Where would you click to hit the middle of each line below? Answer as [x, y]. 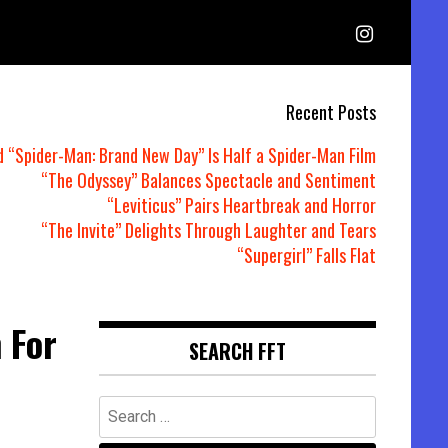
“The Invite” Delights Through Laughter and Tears [208, 230]
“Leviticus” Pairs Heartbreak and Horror [241, 205]
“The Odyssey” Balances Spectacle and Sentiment [208, 180]
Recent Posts [331, 112]
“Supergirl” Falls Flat [306, 255]
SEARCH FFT [237, 351]
